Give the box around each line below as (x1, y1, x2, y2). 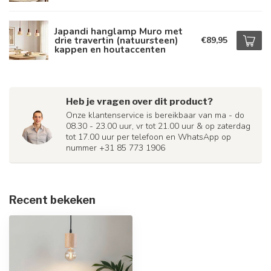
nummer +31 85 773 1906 (66, 142, 165, 154)
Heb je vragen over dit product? (66, 96, 213, 107)
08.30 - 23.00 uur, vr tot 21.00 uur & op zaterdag (66, 120, 250, 132)
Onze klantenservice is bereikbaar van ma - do (66, 109, 244, 121)
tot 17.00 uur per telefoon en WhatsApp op (66, 131, 231, 143)
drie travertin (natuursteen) (54, 34, 178, 47)
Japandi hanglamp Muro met (54, 25, 183, 38)
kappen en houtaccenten (54, 43, 166, 56)
